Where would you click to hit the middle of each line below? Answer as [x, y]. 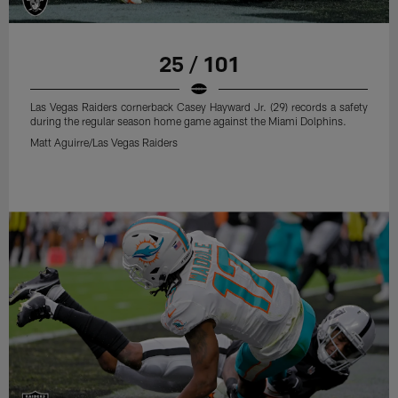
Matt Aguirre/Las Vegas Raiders [104, 143]
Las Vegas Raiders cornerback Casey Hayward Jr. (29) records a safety [199, 107]
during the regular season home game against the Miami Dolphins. [189, 121]
